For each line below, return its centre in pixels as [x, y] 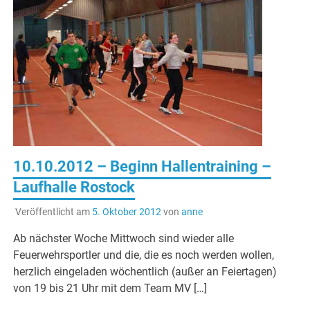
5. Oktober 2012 [126, 212]
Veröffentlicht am [53, 212]
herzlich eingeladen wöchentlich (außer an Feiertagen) [145, 272]
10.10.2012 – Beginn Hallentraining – [143, 167]
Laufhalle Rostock [74, 188]
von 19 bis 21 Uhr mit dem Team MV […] [110, 289]
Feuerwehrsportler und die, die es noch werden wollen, [144, 255]
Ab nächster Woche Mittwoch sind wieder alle [124, 239]
